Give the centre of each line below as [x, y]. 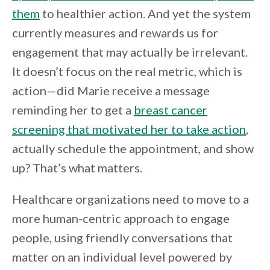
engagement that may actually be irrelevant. [130, 52]
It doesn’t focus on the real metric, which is [127, 71]
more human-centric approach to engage [121, 218]
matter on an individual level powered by [122, 256]
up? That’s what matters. [77, 167]
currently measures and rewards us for [115, 32]
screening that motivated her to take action [129, 129]
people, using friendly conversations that [122, 237]
